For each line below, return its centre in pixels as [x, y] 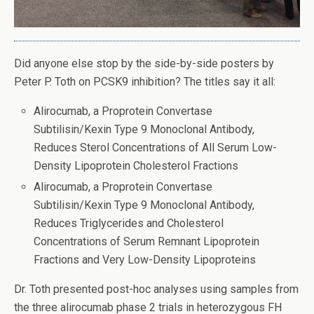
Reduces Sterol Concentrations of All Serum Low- [156, 148]
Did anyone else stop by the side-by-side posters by [144, 63]
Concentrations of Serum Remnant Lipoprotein [147, 242]
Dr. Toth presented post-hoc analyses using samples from [156, 289]
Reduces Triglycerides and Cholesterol [129, 224]
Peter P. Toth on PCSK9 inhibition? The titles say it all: [145, 82]
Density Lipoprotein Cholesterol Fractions [136, 166]
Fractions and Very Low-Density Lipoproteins [145, 260]
